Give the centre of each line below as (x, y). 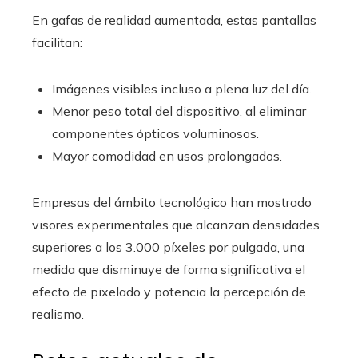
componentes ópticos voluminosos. (155, 133)
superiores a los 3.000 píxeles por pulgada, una (168, 247)
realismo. (58, 314)
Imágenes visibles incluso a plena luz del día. (182, 89)
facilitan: (57, 42)
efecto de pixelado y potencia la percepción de (169, 292)
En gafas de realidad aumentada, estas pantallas (174, 20)
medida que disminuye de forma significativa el (169, 269)
